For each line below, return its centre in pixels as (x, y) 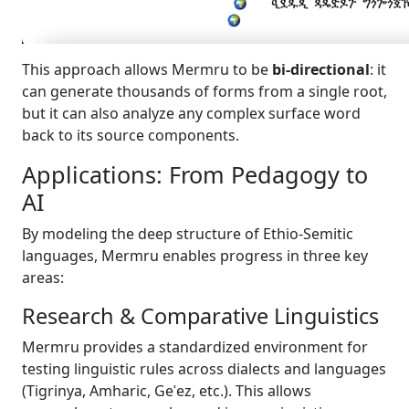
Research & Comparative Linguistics (200, 316)
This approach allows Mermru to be (147, 69)
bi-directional (321, 69)
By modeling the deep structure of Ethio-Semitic (188, 234)
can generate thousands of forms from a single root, (204, 91)
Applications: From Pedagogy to (195, 174)
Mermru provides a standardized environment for (195, 347)
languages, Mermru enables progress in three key (195, 256)
